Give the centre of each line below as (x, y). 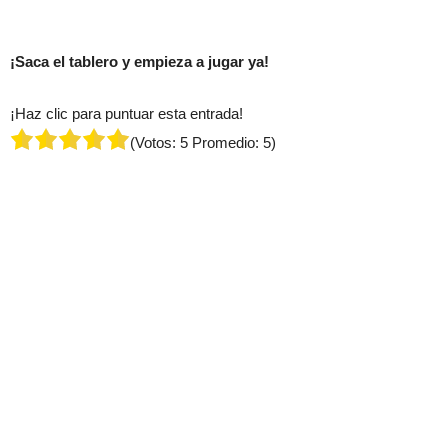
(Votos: (155, 142)
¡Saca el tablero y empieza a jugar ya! (139, 61)
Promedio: (225, 142)
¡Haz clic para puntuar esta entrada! (126, 113)
